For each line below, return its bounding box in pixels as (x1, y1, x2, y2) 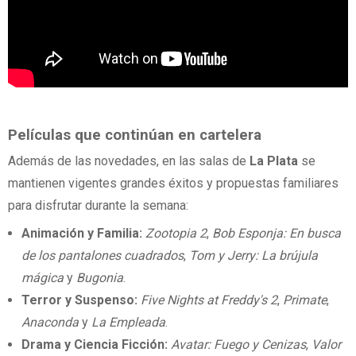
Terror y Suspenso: (21, 292, 138, 308)
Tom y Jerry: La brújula (189, 248, 319, 264)
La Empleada (91, 315, 166, 331)
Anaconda (21, 315, 79, 331)
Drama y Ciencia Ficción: (21, 337, 168, 353)
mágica (21, 270, 64, 286)
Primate (283, 292, 327, 308)
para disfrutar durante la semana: (8, 198, 188, 214)
